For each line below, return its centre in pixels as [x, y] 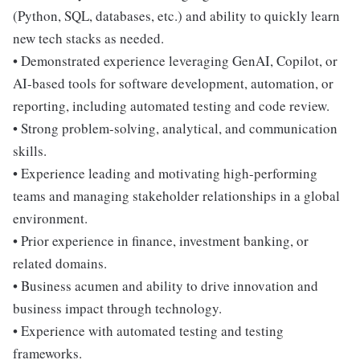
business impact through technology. [117, 308]
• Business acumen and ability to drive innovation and [166, 286]
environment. [50, 218]
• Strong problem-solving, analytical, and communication [175, 128]
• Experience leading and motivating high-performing [165, 173]
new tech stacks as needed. [88, 38]
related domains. [60, 263]
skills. [30, 151]
